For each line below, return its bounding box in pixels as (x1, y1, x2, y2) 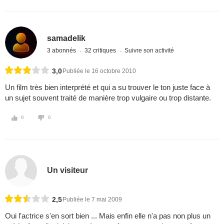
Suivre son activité (124, 46, 174, 54)
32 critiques (84, 46, 118, 54)
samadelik (47, 33, 86, 42)
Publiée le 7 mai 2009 (62, 196, 122, 203)
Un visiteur (47, 165, 88, 174)
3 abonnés (47, 46, 78, 54)
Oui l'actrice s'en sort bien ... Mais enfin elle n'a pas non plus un (5, 211, 210, 220)
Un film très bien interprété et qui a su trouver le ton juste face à (5, 83, 210, 92)
